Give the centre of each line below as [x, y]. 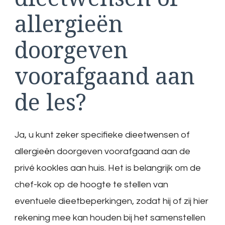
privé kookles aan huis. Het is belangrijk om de [108, 168]
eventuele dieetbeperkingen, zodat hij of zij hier [111, 201]
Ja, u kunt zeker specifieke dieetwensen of [102, 135]
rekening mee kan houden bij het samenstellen [110, 217]
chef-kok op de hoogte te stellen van [91, 184]
